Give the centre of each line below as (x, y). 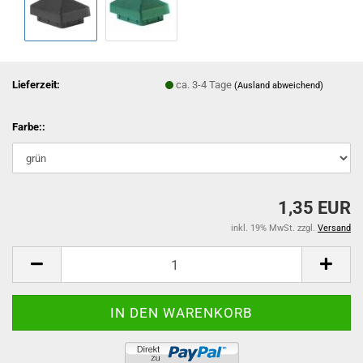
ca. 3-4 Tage (205, 84)
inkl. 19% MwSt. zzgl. (274, 228)
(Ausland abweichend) (279, 85)
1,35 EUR (314, 208)
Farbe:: (29, 127)
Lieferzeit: (36, 84)
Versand (334, 228)
